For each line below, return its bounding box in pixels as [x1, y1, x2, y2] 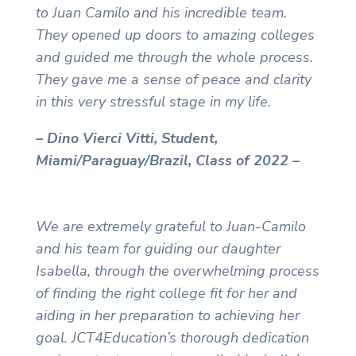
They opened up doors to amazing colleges [35, 25, 315, 44]
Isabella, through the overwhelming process [35, 261, 319, 281]
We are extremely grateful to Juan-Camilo [35, 216, 306, 236]
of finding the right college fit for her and [35, 283, 297, 303]
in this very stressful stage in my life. [35, 91, 271, 111]
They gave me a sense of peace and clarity [35, 69, 311, 89]
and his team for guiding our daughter [35, 238, 281, 258]
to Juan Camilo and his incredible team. [35, 2, 287, 22]
